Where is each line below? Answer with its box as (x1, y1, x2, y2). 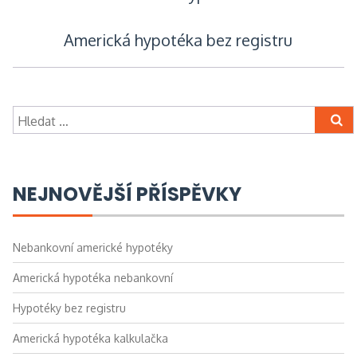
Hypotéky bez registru (12, 300, 126, 315)
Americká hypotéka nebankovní (12, 270, 173, 284)
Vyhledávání (11, 107, 80, 124)
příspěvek (11, 73, 159, 115)
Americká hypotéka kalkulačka (12, 331, 168, 345)
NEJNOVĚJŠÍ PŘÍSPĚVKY (12, 180, 241, 207)
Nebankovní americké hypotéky (12, 240, 173, 254)
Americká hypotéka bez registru (64, 29, 293, 50)
